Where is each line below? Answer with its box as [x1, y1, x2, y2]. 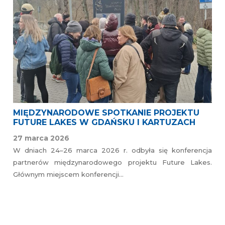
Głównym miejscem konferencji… [13, 170, 124, 178]
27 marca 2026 [13, 133, 69, 143]
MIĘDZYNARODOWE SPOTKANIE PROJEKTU [13, 107, 199, 118]
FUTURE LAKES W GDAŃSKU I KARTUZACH [13, 117, 195, 127]
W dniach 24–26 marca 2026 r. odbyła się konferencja [13, 146, 212, 154]
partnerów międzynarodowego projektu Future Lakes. [13, 158, 212, 166]
